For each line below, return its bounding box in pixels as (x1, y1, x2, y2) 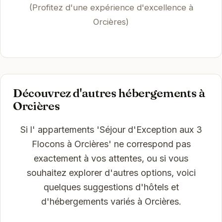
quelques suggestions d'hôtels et (43, 181, 179, 192)
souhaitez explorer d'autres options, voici (26, 167, 196, 178)
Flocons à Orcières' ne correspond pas (31, 138, 191, 149)
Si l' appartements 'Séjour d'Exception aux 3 (20, 124, 202, 135)
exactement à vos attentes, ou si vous (34, 153, 188, 164)
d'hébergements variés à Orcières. (41, 196, 181, 207)
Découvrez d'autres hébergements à (12, 85, 206, 100)
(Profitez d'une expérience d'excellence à (29, 2, 193, 12)
